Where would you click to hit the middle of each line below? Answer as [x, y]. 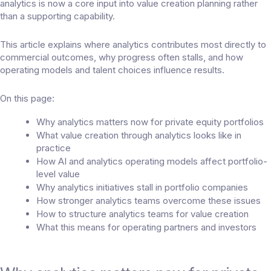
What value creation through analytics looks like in [139, 135]
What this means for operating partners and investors [146, 227]
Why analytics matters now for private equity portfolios [150, 122]
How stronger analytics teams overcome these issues [149, 201]
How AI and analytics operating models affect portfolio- [152, 162]
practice [54, 148]
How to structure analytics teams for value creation [142, 214]
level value [58, 174]
